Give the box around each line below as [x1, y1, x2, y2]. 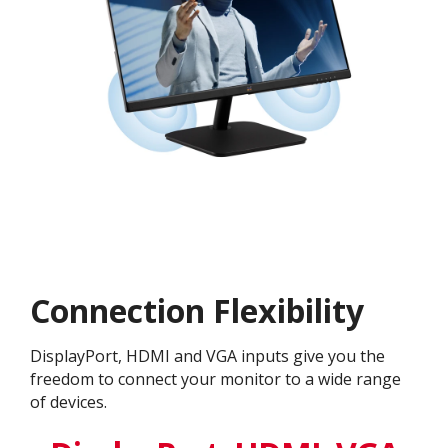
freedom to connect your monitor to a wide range [30, 368, 401, 391]
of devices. [30, 391, 107, 414]
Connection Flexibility [30, 289, 364, 333]
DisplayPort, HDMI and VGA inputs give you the [30, 345, 385, 368]
